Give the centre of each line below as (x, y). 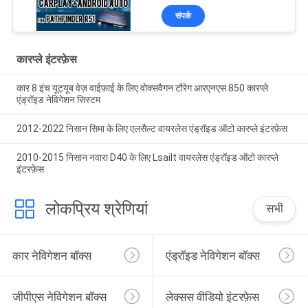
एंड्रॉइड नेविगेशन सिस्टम (58, 100)
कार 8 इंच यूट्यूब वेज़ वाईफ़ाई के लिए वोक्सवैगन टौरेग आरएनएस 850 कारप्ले (142, 88)
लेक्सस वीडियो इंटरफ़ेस (212, 297)
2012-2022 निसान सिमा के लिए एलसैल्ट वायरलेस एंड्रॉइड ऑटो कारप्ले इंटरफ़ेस (152, 129)
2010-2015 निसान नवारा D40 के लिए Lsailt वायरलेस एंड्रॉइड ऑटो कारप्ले (147, 158)
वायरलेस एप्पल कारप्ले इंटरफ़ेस (222, 9)
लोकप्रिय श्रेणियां (96, 209)
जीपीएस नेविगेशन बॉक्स (59, 297)
